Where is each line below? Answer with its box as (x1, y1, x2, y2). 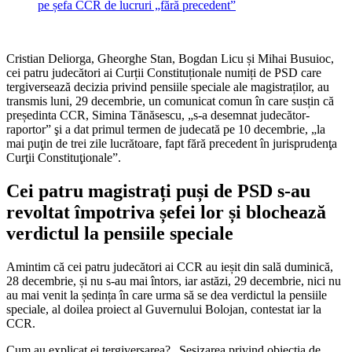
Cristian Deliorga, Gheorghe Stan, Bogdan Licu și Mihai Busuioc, (6, 51, 334, 65)
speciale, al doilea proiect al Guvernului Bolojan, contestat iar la (6, 302, 321, 316)
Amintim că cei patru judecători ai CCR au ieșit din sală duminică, (6, 259, 333, 273)
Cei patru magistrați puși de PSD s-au (6, 180, 310, 201)
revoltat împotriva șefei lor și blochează (6, 201, 326, 222)
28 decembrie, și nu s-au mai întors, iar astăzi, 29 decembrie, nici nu (6, 273, 341, 288)
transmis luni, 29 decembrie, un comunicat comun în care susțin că (6, 93, 334, 108)
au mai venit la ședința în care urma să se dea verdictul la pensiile (6, 288, 327, 302)
